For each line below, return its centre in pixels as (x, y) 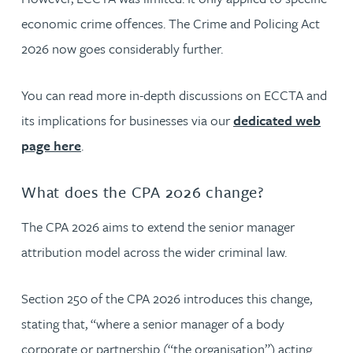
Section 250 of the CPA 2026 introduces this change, (167, 298)
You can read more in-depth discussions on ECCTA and (174, 95)
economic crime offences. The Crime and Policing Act (171, 23)
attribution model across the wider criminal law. (154, 252)
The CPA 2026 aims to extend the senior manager (158, 227)
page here (51, 145)
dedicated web (277, 120)
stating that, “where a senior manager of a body (153, 323)
